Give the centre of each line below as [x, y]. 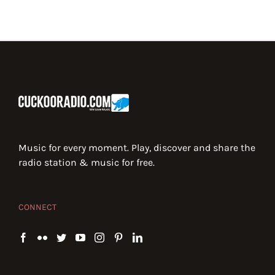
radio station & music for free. [87, 162]
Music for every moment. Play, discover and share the [137, 148]
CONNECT [37, 207]
